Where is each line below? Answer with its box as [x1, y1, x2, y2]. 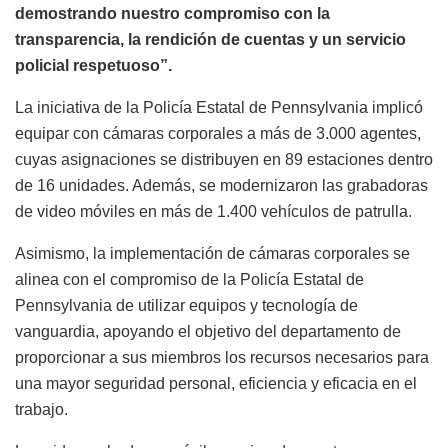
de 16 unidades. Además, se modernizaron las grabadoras [15, 177, 428, 195]
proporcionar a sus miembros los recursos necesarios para [15, 349, 429, 367]
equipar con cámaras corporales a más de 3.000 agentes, [15, 125, 421, 143]
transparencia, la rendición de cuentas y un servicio [15, 31, 406, 49]
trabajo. [15, 401, 68, 419]
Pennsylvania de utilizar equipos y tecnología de [15, 297, 358, 315]
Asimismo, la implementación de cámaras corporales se [15, 245, 410, 263]
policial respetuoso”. [15, 57, 172, 75]
